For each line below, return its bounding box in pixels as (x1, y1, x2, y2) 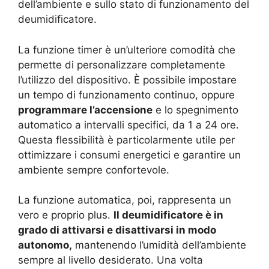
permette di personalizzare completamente (18, 58, 225, 71)
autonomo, (18, 239, 72, 251)
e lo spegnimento (153, 103, 238, 116)
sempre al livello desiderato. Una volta (18, 254, 203, 266)
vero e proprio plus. (18, 209, 113, 221)
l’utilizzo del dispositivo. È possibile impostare (18, 73, 237, 86)
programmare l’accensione (18, 103, 153, 116)
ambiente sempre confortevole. (18, 163, 169, 176)
